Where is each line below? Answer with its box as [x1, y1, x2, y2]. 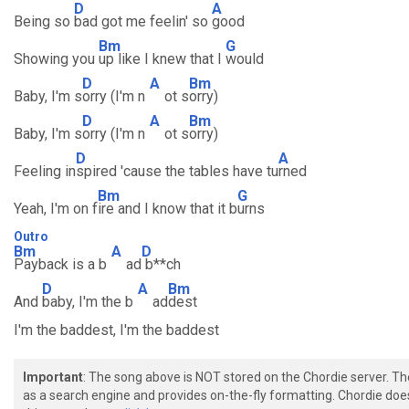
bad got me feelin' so [74, 13, 212, 30]
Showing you [14, 50, 99, 68]
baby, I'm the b [42, 293, 133, 310]
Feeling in [14, 163, 76, 180]
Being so [14, 13, 74, 30]
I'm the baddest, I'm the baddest [14, 321, 219, 339]
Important [23, 370, 83, 384]
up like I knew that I [99, 50, 225, 68]
